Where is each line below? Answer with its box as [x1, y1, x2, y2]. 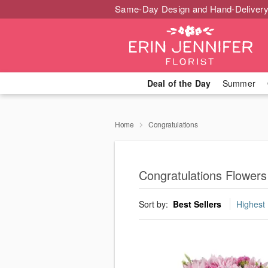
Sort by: [139, 198, 170, 211]
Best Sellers [173, 198, 221, 211]
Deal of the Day [147, 77, 211, 89]
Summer [223, 77, 255, 89]
